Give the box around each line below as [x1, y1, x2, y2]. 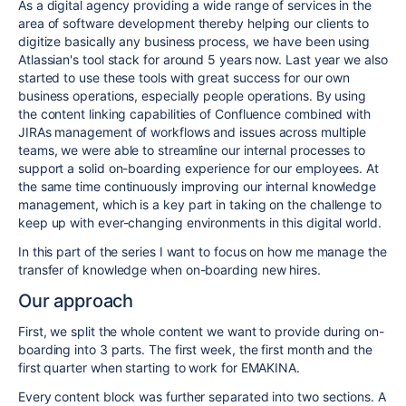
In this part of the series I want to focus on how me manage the [18, 244, 387, 259]
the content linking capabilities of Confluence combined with [18, 106, 371, 121]
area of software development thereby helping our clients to [18, 15, 370, 31]
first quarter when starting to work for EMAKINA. [18, 360, 300, 375]
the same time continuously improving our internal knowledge [18, 179, 377, 194]
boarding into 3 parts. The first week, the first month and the [18, 342, 372, 357]
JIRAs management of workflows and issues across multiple [18, 124, 367, 140]
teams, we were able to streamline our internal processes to [18, 142, 366, 158]
